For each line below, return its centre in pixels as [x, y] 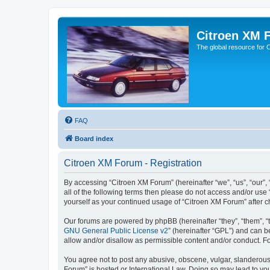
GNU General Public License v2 [116, 231]
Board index [94, 139]
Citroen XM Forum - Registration [133, 163]
